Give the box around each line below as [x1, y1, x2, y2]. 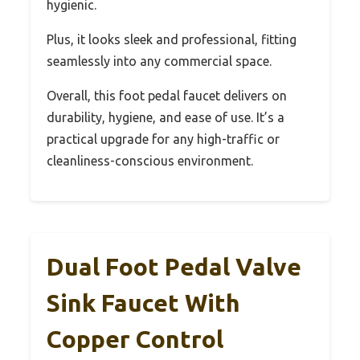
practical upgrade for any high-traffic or [47, 131, 280, 146]
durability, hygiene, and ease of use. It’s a [47, 109, 284, 125]
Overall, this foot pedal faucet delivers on [47, 88, 287, 103]
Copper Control [47, 325, 223, 353]
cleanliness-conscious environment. [47, 153, 253, 168]
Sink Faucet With [47, 288, 240, 317]
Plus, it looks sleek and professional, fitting [47, 31, 297, 47]
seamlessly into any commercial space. [47, 53, 272, 68]
